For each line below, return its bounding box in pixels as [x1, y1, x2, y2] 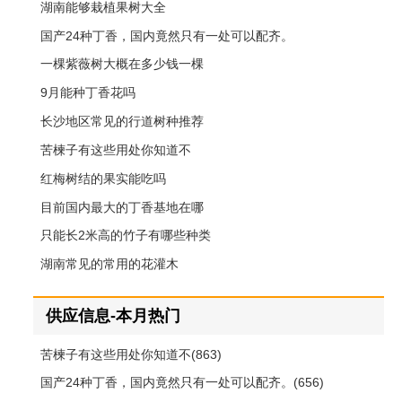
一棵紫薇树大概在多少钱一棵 [39, 57, 204, 72]
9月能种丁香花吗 [39, 85, 135, 100]
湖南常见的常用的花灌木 [39, 257, 179, 272]
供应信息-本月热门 [45, 306, 180, 325]
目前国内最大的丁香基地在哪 [39, 199, 204, 214]
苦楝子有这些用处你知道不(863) [39, 346, 222, 362]
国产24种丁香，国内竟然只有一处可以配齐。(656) [39, 375, 324, 390]
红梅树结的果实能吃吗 [39, 170, 166, 186]
